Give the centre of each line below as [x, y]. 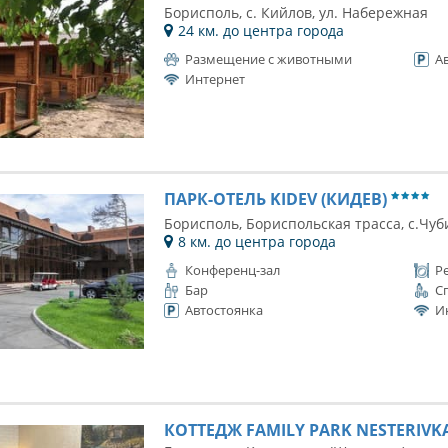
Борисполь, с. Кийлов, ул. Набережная [295, 12]
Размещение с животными [268, 59]
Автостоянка [223, 310]
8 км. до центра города [256, 241]
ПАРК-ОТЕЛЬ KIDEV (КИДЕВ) [277, 199]
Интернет [214, 79]
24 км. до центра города [260, 30]
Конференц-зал [232, 270]
